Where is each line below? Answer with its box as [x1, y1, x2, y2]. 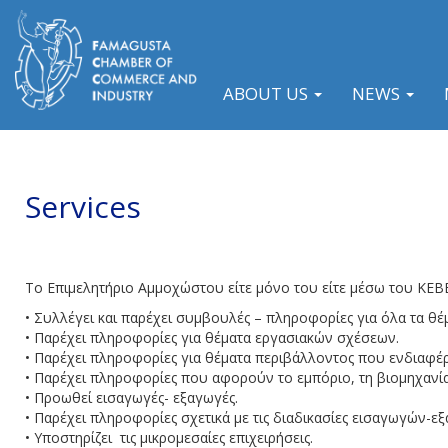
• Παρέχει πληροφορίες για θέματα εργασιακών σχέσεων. [25, 328, 399, 347]
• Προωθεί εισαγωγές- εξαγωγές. [25, 388, 238, 407]
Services [25, 186, 141, 227]
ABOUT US [223, 82, 312, 105]
